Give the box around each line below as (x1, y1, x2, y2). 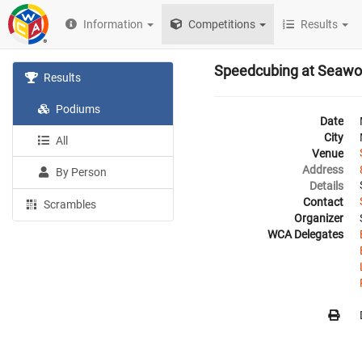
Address (302, 163, 343, 176)
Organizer (294, 212, 343, 225)
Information (83, 18, 144, 31)
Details (309, 179, 343, 192)
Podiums (53, 103, 101, 116)
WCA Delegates (267, 228, 343, 241)
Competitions (186, 18, 256, 31)
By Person (53, 166, 107, 179)
